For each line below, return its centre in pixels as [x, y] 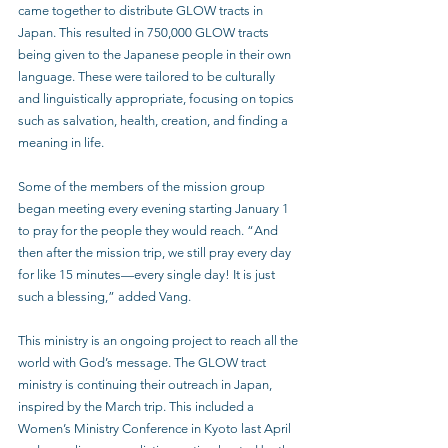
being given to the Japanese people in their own [156, 54]
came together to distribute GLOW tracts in [142, 10]
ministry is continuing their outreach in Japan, [146, 384]
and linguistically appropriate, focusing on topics [157, 98]
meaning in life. [62, 142]
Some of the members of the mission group [143, 186]
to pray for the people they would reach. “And [149, 230]
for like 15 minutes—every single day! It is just [148, 274]
